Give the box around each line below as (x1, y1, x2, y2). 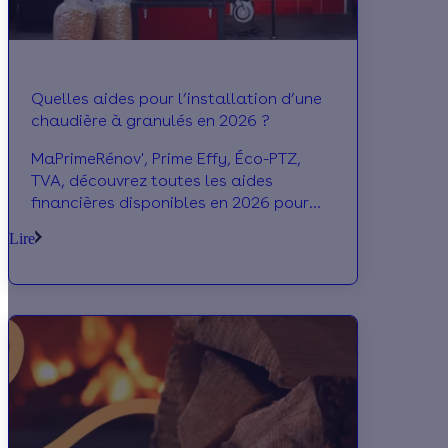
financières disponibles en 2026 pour (31, 193, 309, 213)
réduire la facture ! (31, 237, 175, 257)
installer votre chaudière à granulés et (31, 215, 325, 235)
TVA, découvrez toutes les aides (31, 171, 273, 191)
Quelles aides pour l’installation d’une (31, 89, 322, 109)
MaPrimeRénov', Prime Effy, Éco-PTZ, (31, 149, 301, 169)
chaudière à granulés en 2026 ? (31, 111, 270, 131)
